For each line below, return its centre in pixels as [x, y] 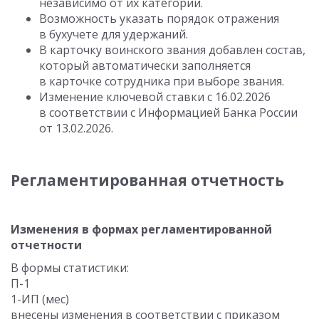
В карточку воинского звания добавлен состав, [172, 50]
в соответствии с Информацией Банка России [168, 113]
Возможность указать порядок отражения [159, 19]
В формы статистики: [70, 268]
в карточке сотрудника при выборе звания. [162, 81]
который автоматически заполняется [145, 66]
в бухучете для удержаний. [114, 34]
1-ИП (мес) [40, 299]
